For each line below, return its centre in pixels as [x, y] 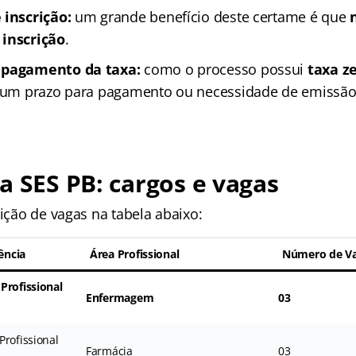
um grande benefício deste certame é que [211, 16]
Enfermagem [120, 297]
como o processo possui [224, 69]
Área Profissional [134, 253]
